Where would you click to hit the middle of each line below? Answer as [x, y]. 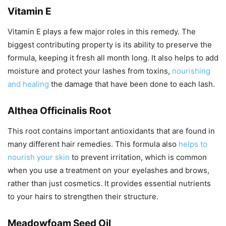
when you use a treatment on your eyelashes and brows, [108, 170]
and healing [28, 84]
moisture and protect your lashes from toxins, [90, 71]
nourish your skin [39, 157]
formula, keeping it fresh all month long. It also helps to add [113, 58]
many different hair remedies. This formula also [93, 144]
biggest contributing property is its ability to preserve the [110, 45]
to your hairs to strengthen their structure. [83, 196]
